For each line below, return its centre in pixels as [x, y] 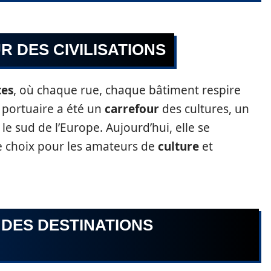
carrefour [132, 109]
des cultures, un [204, 109]
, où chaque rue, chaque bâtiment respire [127, 90]
